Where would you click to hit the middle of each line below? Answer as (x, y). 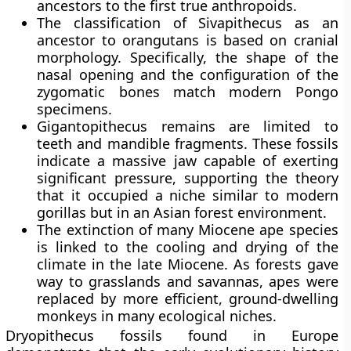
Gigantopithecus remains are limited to (188, 126)
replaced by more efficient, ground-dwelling (188, 299)
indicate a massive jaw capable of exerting (188, 161)
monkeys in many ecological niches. (157, 316)
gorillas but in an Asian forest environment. (182, 212)
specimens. (75, 109)
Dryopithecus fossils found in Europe (172, 335)
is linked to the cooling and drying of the (188, 247)
